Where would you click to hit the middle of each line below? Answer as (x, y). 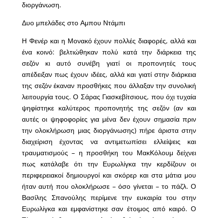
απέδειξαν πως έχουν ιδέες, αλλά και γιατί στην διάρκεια (109, 74)
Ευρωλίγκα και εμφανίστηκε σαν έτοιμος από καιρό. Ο (109, 209)
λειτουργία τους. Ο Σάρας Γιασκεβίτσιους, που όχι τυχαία (109, 97)
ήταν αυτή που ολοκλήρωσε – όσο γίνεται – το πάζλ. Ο (109, 186)
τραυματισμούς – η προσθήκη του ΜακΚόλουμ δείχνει (109, 153)
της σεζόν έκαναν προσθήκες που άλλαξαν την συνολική (109, 86)
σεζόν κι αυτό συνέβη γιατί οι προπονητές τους (109, 63)
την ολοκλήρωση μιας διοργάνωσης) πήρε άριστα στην (109, 130)
